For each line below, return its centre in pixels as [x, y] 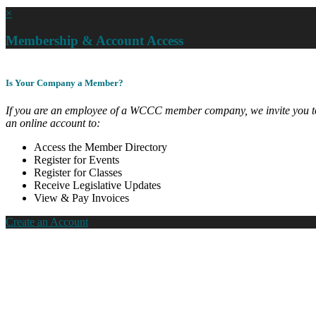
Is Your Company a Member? [65, 83]
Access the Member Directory [101, 147]
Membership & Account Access [95, 40]
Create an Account [47, 221]
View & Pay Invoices [81, 197]
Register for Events [77, 159]
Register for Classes [78, 172]
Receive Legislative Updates [97, 185]
